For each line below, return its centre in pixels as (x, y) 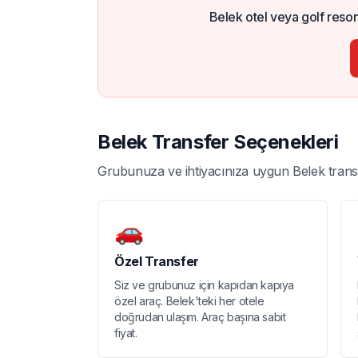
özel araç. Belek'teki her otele (189, 300)
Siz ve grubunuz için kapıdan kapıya (205, 284)
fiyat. (126, 332)
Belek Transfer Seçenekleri (218, 141)
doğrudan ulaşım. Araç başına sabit (200, 316)
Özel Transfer (157, 261)
